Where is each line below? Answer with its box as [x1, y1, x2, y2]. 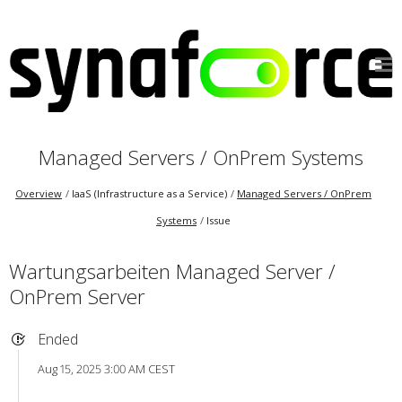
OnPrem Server [8, 282, 145, 310]
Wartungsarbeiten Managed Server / [8, 257, 336, 285]
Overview [15, 187, 63, 201]
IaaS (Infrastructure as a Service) [72, 187, 228, 201]
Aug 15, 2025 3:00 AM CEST [37, 361, 175, 378]
